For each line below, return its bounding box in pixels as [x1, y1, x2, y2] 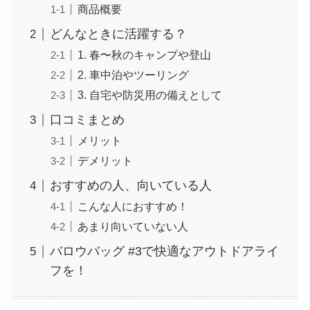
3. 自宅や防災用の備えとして [77, 89, 222, 102]
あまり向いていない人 [77, 220, 188, 233]
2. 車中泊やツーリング [77, 69, 189, 82]
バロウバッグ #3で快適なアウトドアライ [49, 244, 279, 259]
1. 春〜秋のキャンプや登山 [77, 48, 211, 62]
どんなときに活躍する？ [49, 27, 187, 42]
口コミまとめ [49, 113, 125, 127]
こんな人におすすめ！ [77, 200, 188, 213]
